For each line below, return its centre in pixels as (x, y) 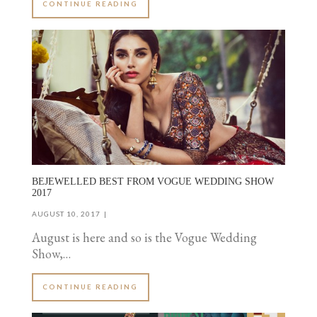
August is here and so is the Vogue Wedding (144, 238)
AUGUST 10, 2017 (66, 213)
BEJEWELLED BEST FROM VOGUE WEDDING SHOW (153, 182)
